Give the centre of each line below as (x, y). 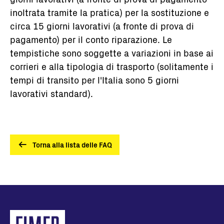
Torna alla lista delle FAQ (72, 144)
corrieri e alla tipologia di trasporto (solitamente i (112, 66)
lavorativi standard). (51, 93)
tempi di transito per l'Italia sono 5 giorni (94, 80)
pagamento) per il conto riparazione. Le (91, 39)
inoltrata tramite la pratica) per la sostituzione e (109, 12)
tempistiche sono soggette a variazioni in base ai (112, 53)
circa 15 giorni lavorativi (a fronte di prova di (102, 26)
